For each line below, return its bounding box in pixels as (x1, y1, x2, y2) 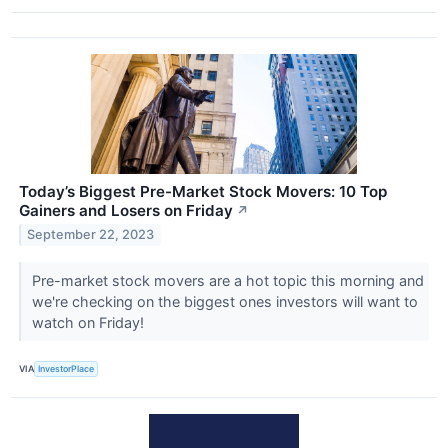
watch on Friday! (31, 313, 148, 331)
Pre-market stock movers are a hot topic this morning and (31, 271, 424, 289)
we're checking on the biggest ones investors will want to (31, 292, 418, 310)
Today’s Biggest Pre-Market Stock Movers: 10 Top (19, 181, 387, 201)
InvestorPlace (38, 363, 95, 375)
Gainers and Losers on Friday (19, 200, 233, 220)
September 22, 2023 (27, 227, 155, 243)
